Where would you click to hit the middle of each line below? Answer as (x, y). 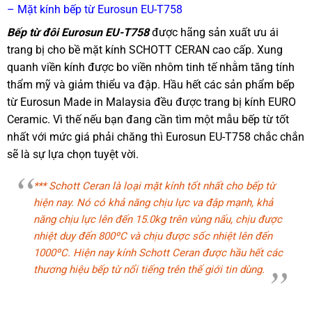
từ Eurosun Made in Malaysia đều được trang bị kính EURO (151, 102)
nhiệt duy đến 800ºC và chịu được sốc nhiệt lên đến (153, 236)
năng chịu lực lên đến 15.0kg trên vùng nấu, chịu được (158, 220)
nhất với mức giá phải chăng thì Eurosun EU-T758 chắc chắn (156, 137)
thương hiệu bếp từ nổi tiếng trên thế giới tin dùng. (149, 270)
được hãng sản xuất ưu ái (215, 33)
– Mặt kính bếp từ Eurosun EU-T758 (95, 10)
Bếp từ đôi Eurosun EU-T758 (79, 33)
